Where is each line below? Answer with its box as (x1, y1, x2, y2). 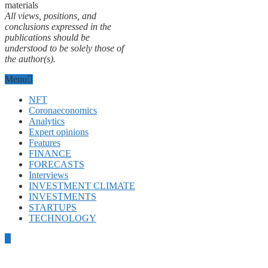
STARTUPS (29, 202, 77, 212)
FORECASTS (29, 159, 84, 169)
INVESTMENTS (29, 191, 96, 202)
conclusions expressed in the (5, 21, 111, 32)
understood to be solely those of (5, 42, 124, 53)
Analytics (29, 115, 65, 126)
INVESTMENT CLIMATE (29, 180, 135, 191)
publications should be (5, 32, 90, 42)
